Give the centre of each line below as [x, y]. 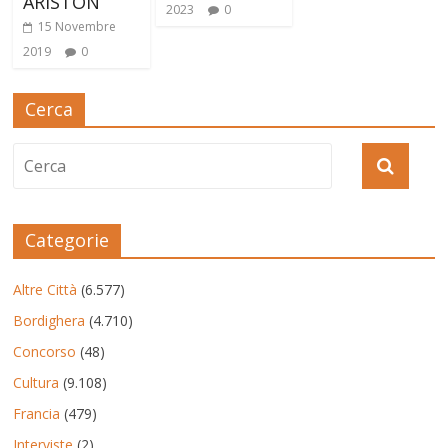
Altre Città [45, 289]
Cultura [36, 382]
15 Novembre [77, 26]
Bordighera [49, 320]
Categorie [67, 239]
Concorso [45, 351]
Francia [37, 413]
